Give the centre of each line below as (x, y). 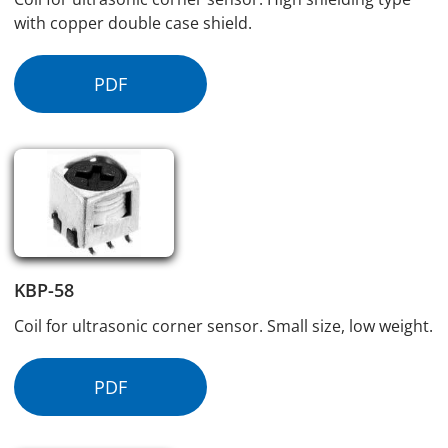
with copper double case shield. (133, 22)
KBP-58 (44, 289)
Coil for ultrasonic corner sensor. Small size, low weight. (223, 325)
